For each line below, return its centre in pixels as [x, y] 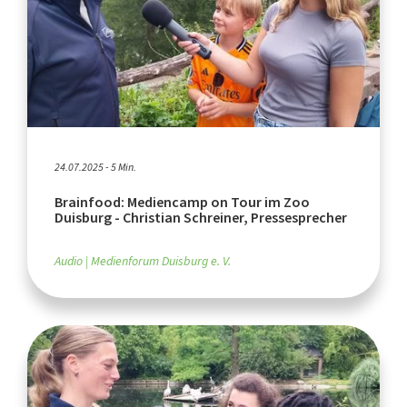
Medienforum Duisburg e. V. [161, 262]
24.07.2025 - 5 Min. [95, 168]
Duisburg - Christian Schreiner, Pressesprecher [201, 218]
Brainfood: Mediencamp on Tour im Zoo [182, 203]
